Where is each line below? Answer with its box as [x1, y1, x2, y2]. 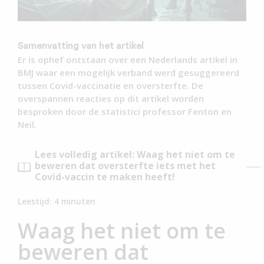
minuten [61, 195, 95, 207]
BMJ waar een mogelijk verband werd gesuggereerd [18, 67, 239, 79]
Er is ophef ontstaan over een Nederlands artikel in [18, 54, 237, 66]
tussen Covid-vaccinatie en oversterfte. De [18, 80, 203, 92]
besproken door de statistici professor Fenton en [18, 105, 232, 118]
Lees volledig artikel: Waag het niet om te [35, 147, 235, 161]
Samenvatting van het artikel [18, 41, 144, 51]
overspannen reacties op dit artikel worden [18, 93, 204, 105]
